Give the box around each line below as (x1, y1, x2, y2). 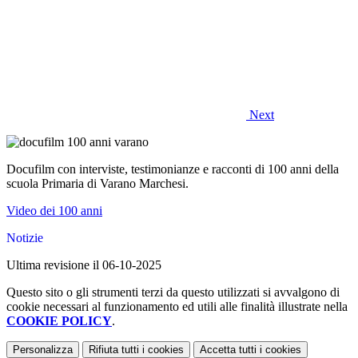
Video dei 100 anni (6, 204, 102, 218)
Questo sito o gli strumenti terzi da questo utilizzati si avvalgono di (6, 285, 340, 300)
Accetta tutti (200, 344, 257, 356)
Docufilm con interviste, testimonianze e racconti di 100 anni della (6, 162, 339, 177)
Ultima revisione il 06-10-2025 (6, 258, 161, 272)
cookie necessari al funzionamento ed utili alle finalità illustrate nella (6, 300, 348, 314)
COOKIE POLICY (6, 314, 112, 328)
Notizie (6, 231, 43, 245)
